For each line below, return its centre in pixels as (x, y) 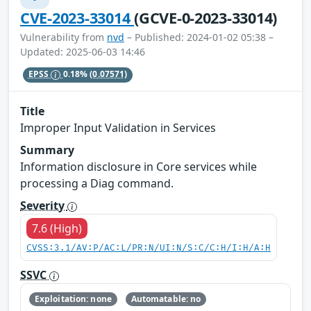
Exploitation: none (73, 299)
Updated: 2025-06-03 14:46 (83, 51)
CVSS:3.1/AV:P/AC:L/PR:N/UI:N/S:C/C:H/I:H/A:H (149, 248)
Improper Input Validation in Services (118, 127)
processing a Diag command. (97, 183)
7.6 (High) (57, 228)
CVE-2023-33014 (77, 17)
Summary (47, 150)
